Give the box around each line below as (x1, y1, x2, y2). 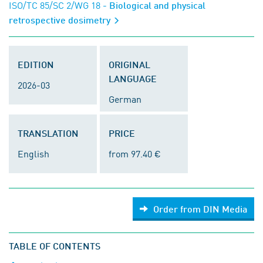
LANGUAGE (109, 73, 157, 84)
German (109, 92, 141, 105)
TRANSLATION (18, 127, 79, 139)
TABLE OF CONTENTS (9, 240, 100, 251)
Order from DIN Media (153, 203, 247, 214)
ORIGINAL (109, 59, 150, 70)
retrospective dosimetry (9, 14, 113, 25)
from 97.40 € (109, 147, 161, 160)
